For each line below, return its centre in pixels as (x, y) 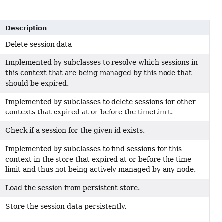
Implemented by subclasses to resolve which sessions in (101, 63)
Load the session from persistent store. (72, 188)
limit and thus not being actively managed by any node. (100, 170)
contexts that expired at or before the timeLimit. (89, 112)
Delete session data (38, 44)
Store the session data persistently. (66, 206)
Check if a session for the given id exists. (75, 131)
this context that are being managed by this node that (98, 73)
